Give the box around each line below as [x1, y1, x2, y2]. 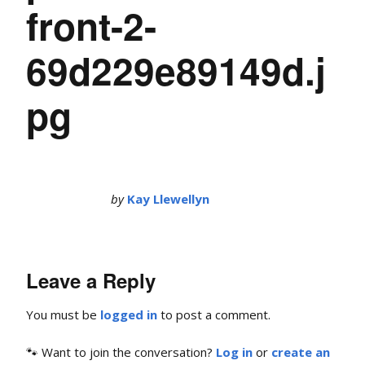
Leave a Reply [26, 266, 156, 295]
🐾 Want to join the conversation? [26, 344, 216, 361]
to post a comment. [157, 306, 270, 323]
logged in [100, 306, 157, 323]
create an [271, 344, 330, 361]
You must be [26, 306, 100, 323]
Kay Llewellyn [127, 190, 209, 207]
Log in [216, 344, 253, 361]
